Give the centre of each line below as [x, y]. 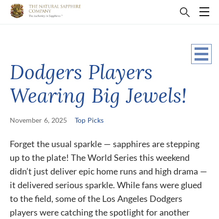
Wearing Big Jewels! [98, 95]
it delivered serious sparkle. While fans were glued [106, 185]
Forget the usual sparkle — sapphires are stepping [105, 144]
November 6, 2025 [38, 120]
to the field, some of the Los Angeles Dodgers [96, 198]
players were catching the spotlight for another [100, 212]
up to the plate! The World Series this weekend [100, 157]
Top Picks [89, 120]
